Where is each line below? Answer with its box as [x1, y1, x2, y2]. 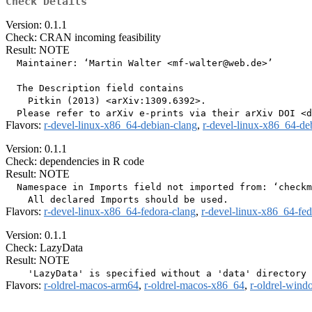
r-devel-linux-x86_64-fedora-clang [44, 205, 196, 218]
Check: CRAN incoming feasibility [6, 31, 161, 44]
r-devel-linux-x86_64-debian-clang [44, 119, 197, 132]
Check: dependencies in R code [6, 155, 144, 168]
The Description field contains [6, 83, 184, 94]
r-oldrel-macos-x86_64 [144, 279, 244, 292]
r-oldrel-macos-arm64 [44, 279, 139, 292]
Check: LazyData [6, 242, 83, 254]
